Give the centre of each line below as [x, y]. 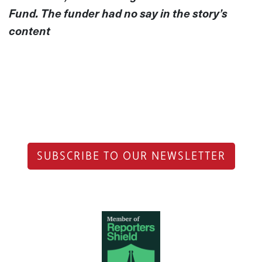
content [30, 30]
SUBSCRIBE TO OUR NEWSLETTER [131, 156]
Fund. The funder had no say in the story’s [118, 13]
